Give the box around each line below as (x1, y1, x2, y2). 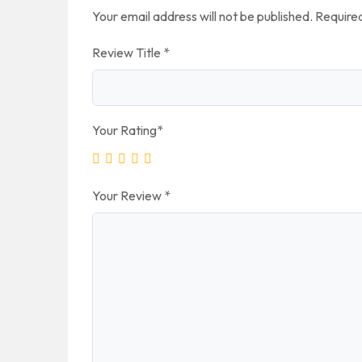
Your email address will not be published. (92, 8, 313, 24)
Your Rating (92, 122, 157, 138)
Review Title (92, 44, 163, 61)
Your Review (92, 187, 164, 204)
